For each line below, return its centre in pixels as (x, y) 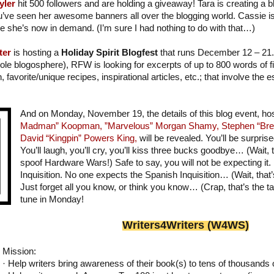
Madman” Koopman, (61, 126)
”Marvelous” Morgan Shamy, (161, 126)
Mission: (19, 252)
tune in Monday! (52, 200)
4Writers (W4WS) (204, 225)
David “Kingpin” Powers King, (78, 139)
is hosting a (36, 53)
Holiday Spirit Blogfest (111, 53)
